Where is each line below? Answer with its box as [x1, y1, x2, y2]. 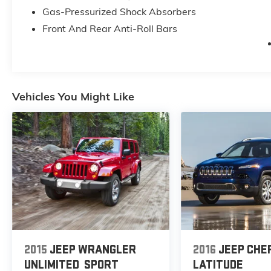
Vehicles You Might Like [12, 89, 134, 103]
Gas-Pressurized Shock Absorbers [42, 5, 196, 18]
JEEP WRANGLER [50, 243, 136, 258]
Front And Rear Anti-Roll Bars [42, 22, 177, 35]
